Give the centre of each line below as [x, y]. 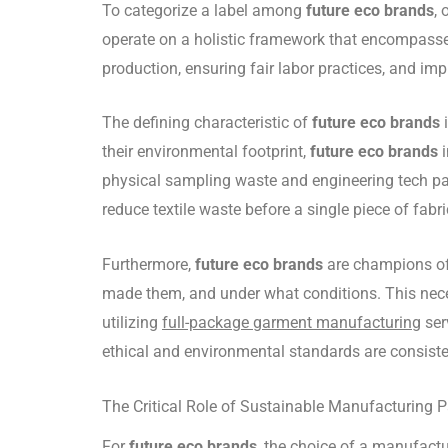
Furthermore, [148, 264]
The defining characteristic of [207, 123]
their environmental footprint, [206, 152]
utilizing [132, 322]
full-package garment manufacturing [291, 322]
